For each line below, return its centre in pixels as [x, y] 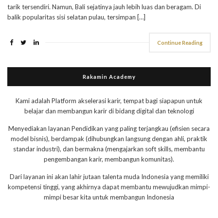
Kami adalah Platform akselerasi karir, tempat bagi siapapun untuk [109, 101]
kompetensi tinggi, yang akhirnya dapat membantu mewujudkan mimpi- [109, 187]
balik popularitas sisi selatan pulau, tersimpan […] [76, 17]
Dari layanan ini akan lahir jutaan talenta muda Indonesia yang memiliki [109, 177]
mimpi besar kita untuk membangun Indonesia [109, 197]
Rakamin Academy [109, 77]
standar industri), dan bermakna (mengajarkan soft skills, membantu [109, 149]
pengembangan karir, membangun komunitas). [109, 159]
